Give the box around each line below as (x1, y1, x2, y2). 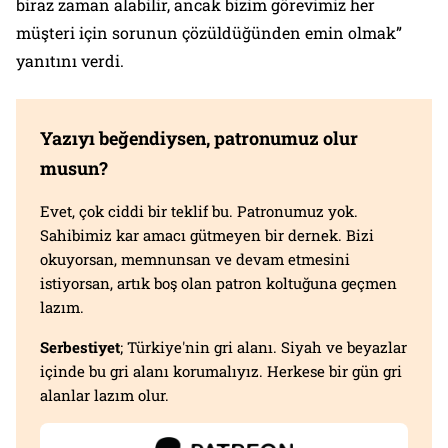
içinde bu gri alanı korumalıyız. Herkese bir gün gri (40, 360, 402, 381)
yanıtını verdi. (16, 49, 124, 71)
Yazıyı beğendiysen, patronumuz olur (40, 125, 358, 150)
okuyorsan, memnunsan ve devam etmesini (40, 248, 350, 269)
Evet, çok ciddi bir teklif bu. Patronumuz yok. (40, 200, 358, 221)
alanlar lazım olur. (40, 384, 169, 405)
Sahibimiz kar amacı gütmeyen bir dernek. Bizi (40, 224, 374, 245)
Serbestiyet (40, 336, 120, 357)
